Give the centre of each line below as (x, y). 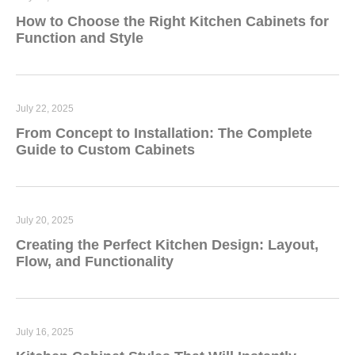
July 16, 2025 (45, 332)
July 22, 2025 (45, 109)
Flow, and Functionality (95, 262)
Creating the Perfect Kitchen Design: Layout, (167, 245)
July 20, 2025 (45, 221)
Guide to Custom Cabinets (105, 150)
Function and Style (80, 38)
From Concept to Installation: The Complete (164, 134)
